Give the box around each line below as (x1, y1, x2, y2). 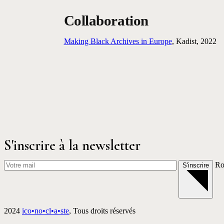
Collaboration (63, 12, 148, 29)
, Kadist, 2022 (171, 37, 216, 46)
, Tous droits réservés (69, 206, 135, 215)
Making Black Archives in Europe (63, 37, 172, 46)
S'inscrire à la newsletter (4, 136, 140, 154)
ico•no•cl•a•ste (22, 206, 69, 215)
